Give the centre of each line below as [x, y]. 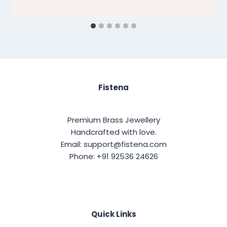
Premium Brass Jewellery [113, 120]
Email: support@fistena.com [113, 144]
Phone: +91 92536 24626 [113, 157]
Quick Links [113, 214]
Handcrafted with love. [113, 132]
